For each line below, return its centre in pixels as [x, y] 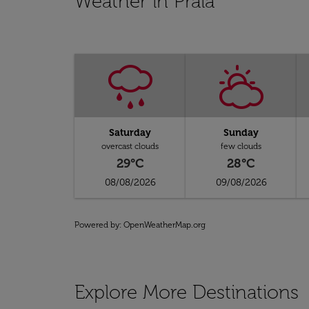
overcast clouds [130, 146]
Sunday [241, 133]
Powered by [97, 225]
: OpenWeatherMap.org [162, 225]
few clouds [241, 146]
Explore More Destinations [187, 292]
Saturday [130, 133]
